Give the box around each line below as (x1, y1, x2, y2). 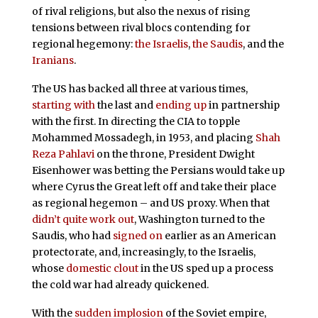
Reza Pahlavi (31, 148, 94, 161)
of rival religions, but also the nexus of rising (31, 5, 251, 18)
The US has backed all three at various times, (31, 82, 248, 96)
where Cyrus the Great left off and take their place (31, 180, 276, 194)
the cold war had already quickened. (31, 278, 209, 292)
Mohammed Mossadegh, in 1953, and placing (31, 131, 256, 145)
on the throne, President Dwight (94, 148, 255, 161)
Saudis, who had (31, 229, 113, 243)
